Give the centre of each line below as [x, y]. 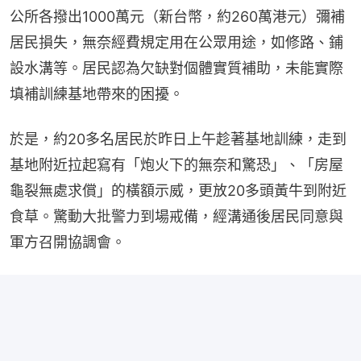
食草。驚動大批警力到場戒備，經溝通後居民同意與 [176, 217]
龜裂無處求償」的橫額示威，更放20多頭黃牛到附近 [178, 191]
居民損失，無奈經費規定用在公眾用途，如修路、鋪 [176, 43]
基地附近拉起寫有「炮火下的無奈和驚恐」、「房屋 [176, 165]
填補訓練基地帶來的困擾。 [97, 94]
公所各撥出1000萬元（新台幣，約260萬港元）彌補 [177, 17]
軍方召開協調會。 [68, 243]
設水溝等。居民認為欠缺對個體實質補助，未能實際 [176, 68]
